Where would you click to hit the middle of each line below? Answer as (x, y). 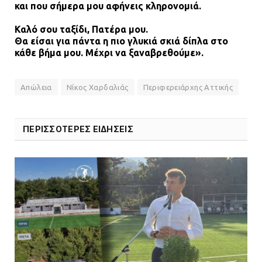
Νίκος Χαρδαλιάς (97, 87)
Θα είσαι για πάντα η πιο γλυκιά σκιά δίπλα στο (121, 41)
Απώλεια (36, 87)
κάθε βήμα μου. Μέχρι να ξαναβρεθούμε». (109, 52)
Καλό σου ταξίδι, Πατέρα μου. (81, 29)
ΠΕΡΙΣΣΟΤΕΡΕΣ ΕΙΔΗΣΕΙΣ (78, 129)
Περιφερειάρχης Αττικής (188, 87)
